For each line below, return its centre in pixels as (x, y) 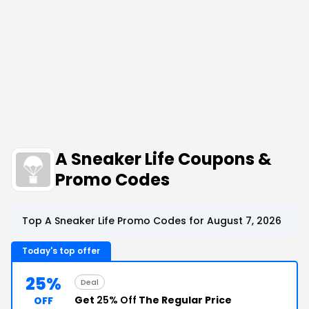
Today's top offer (61, 250)
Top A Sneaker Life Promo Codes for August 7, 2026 (152, 220)
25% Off (117, 300)
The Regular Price (184, 300)
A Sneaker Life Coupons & (163, 159)
